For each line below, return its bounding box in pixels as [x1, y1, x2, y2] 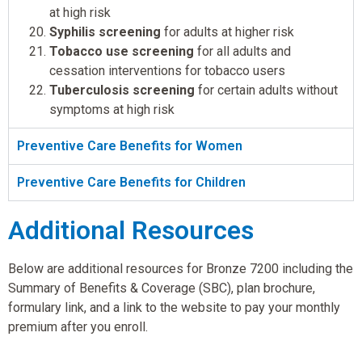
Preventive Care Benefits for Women [17, 137, 242, 154]
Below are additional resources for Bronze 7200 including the [8, 260, 353, 276]
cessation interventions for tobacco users [49, 62, 285, 78]
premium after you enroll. [8, 318, 148, 335]
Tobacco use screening [49, 43, 194, 59]
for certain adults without [195, 82, 338, 98]
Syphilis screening [49, 23, 161, 40]
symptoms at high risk [49, 101, 175, 117]
